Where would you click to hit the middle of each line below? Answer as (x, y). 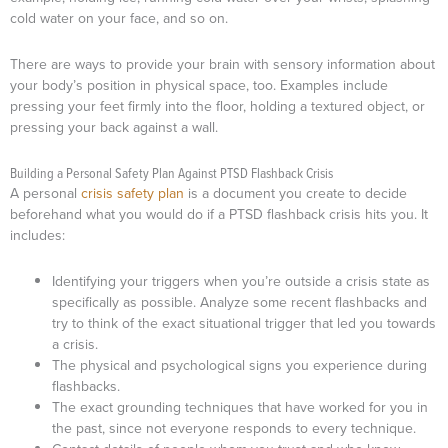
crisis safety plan (132, 193)
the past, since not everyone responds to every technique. (234, 428)
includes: (39, 235)
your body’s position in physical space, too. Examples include (199, 85)
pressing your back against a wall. (116, 127)
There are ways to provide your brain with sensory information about (222, 64)
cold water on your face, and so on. (121, 18)
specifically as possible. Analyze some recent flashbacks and (239, 302)
